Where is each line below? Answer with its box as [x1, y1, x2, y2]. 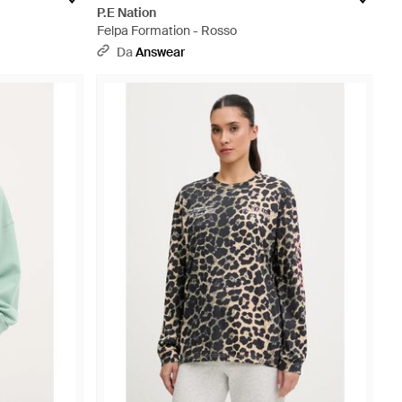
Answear [135, 44, 185, 60]
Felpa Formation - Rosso [97, 22, 237, 39]
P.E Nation [97, 4, 156, 21]
